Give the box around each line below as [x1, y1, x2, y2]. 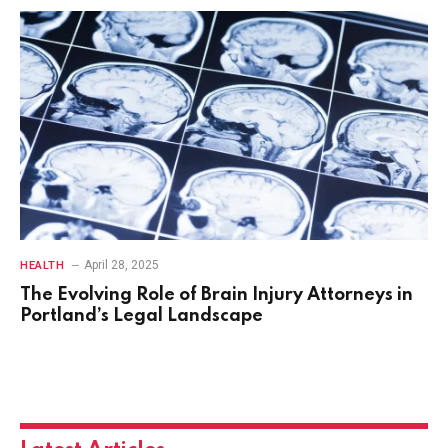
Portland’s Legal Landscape [20, 307, 263, 326]
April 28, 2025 [84, 258, 160, 273]
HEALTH [20, 259, 65, 273]
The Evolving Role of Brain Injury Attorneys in [20, 286, 413, 305]
